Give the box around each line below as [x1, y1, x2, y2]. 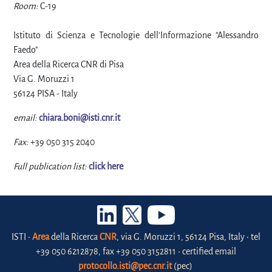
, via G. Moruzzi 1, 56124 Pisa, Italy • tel [117, 232, 260, 242]
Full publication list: [13, 161, 87, 172]
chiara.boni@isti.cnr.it [39, 113, 120, 123]
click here [89, 161, 123, 172]
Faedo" [13, 45, 38, 55]
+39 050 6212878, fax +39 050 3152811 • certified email [36, 246, 236, 257]
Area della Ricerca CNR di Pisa [13, 59, 124, 70]
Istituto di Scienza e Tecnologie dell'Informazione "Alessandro [13, 30, 259, 41]
